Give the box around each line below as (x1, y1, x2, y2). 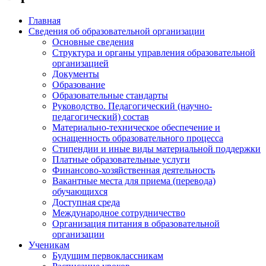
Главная (28, 15, 61, 26)
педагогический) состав (52, 112, 149, 122)
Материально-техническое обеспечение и (52, 122, 220, 133)
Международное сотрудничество (52, 208, 185, 218)
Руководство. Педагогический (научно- (52, 101, 212, 112)
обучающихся (52, 186, 107, 197)
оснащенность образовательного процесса (52, 133, 223, 144)
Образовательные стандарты (52, 90, 168, 101)
